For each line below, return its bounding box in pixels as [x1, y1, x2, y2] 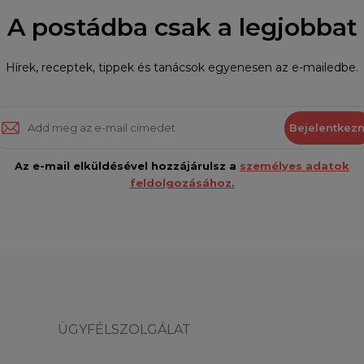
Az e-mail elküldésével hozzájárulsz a [15, 159, 240, 173]
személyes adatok [240, 159, 349, 173]
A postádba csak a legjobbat [6, 12, 357, 43]
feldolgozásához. [129, 176, 235, 190]
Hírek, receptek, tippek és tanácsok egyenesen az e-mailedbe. [6, 60, 358, 76]
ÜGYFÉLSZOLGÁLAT [58, 322, 191, 338]
